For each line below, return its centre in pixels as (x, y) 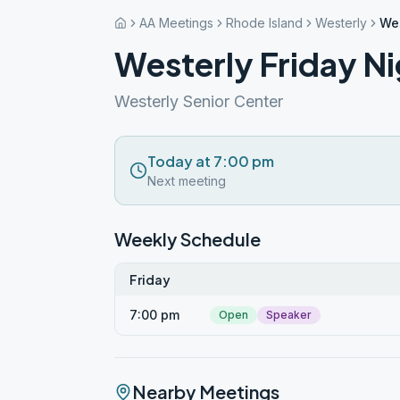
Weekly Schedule (187, 239)
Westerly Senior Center (199, 101)
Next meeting (187, 181)
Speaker (289, 315)
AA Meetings (176, 23)
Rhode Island (264, 23)
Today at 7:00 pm (211, 161)
